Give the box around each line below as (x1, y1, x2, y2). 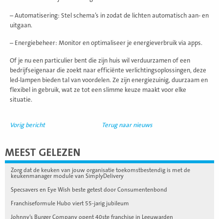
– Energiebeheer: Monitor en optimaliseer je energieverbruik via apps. (10, 39, 202, 46)
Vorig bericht (10, 121, 45, 129)
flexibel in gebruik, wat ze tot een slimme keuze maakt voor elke (10, 86, 186, 93)
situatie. (10, 96, 32, 103)
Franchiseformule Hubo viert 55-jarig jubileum (11, 199, 129, 207)
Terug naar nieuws (102, 121, 153, 129)
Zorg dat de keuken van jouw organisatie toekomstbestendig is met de (11, 166, 190, 174)
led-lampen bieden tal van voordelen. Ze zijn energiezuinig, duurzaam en (10, 76, 208, 84)
